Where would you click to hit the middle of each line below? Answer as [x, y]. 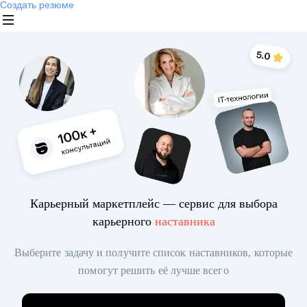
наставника [185, 222]
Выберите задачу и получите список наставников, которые [153, 253]
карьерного [123, 222]
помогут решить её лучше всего [153, 271]
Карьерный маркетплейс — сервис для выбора [153, 204]
